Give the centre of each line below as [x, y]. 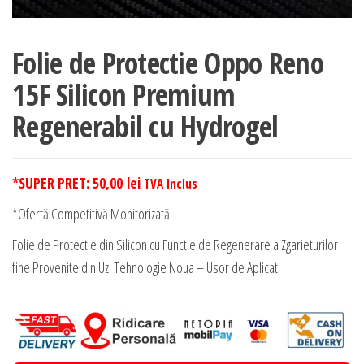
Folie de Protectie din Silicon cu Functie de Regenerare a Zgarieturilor [175, 245]
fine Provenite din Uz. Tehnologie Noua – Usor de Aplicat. [146, 268]
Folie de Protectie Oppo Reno [168, 63]
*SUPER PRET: [52, 183]
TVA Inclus [171, 184]
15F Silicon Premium [124, 95]
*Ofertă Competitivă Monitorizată [91, 214]
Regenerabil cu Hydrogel [145, 127]
